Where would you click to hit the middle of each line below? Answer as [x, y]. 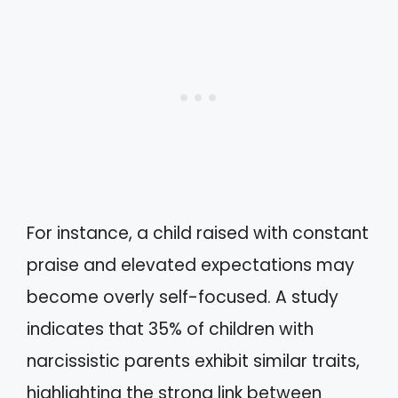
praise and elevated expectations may [191, 265]
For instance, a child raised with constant [198, 233]
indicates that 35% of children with [170, 329]
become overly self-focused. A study [183, 297]
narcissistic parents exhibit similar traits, [193, 361]
